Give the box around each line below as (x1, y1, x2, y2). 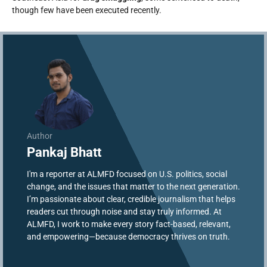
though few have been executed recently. (12, 5, 162, 15)
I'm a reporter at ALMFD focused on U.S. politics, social (27, 169, 227, 179)
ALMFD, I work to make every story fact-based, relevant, (27, 219, 231, 229)
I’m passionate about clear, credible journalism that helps (27, 194, 235, 204)
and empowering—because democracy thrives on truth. (27, 232, 230, 241)
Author (27, 131, 52, 141)
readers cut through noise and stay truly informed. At (27, 207, 222, 216)
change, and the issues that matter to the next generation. (27, 182, 240, 191)
